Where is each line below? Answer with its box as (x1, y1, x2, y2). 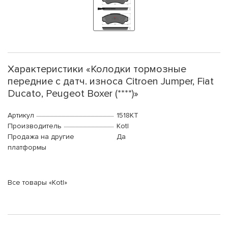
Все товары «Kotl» (8, 178, 67, 187)
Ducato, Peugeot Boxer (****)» (8, 88, 138, 100)
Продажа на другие (8, 132, 74, 141)
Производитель (8, 122, 62, 131)
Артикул (8, 111, 34, 120)
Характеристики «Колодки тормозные (8, 63, 186, 76)
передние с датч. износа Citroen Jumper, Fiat (8, 75, 214, 88)
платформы (8, 143, 46, 152)
